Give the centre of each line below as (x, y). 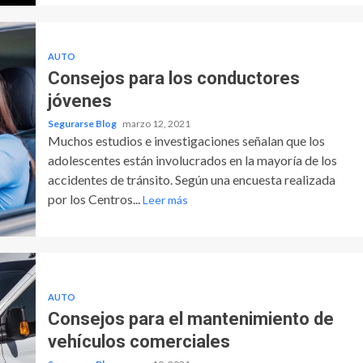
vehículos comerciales (139, 341)
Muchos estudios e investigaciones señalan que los (186, 140)
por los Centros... (95, 199)
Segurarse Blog (83, 123)
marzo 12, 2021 (156, 123)
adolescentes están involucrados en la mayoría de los (192, 160)
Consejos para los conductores (173, 78)
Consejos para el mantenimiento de (190, 318)
